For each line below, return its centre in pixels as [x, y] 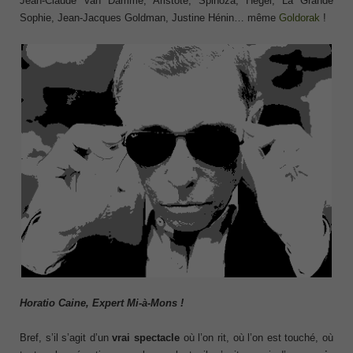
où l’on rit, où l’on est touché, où [257, 337]
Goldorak [301, 18]
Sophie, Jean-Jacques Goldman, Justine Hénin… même [149, 18]
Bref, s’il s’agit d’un [66, 337]
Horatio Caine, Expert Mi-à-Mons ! [102, 303]
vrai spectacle [146, 337]
